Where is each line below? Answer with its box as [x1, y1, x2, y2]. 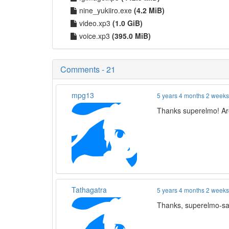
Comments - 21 [60, 63, 116, 75]
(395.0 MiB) [112, 30, 151, 41]
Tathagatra [71, 184, 107, 195]
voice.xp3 [79, 30, 112, 41]
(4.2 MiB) [134, 5, 165, 15]
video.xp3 [79, 17, 112, 28]
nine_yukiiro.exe [79, 5, 134, 15]
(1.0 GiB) [112, 17, 143, 28]
